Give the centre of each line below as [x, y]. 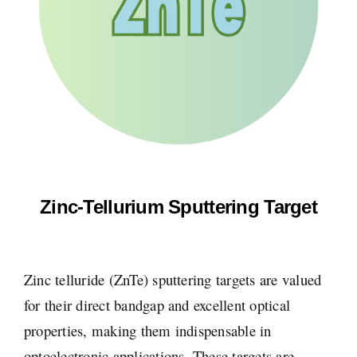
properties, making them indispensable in [147, 330]
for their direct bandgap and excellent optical [157, 304]
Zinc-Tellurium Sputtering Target [178, 206]
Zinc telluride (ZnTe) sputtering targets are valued [173, 279]
